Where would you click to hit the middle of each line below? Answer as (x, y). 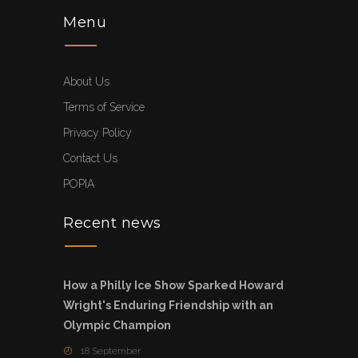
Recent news (112, 223)
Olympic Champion (117, 326)
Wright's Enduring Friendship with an (168, 306)
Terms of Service (104, 107)
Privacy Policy (97, 133)
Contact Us (90, 159)
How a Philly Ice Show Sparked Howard (173, 286)
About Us (86, 82)
